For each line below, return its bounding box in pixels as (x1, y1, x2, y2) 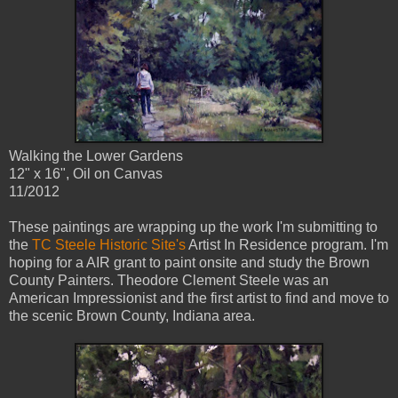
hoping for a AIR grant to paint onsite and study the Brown (9, 255, 370, 270)
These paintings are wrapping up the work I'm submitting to (9, 219, 378, 235)
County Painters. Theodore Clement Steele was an (9, 273, 329, 288)
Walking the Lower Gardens (9, 148, 183, 163)
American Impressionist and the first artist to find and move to (9, 291, 389, 306)
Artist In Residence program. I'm (186, 237, 388, 252)
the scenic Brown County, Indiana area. (9, 308, 255, 323)
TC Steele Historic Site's (32, 237, 186, 252)
